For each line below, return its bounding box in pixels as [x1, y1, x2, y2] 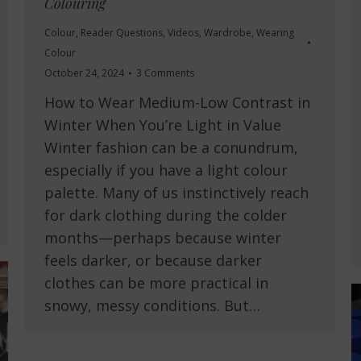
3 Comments [136, 66, 194, 81]
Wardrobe [204, 26, 251, 40]
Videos [168, 26, 199, 40]
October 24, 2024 [44, 66, 124, 81]
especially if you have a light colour [44, 160, 288, 180]
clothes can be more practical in [44, 273, 268, 293]
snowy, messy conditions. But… [44, 296, 260, 316]
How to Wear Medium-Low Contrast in [44, 93, 310, 113]
